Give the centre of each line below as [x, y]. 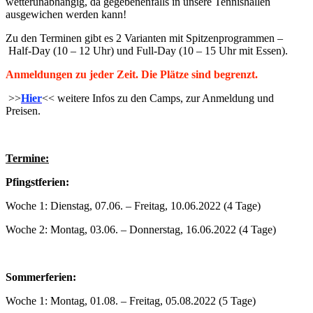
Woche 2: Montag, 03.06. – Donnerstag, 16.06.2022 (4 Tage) [141, 229]
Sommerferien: [41, 277]
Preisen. [23, 110]
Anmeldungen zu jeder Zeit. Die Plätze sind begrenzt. [132, 74]
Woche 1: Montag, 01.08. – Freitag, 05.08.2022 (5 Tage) [131, 300]
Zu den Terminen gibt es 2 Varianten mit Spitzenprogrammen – [144, 38]
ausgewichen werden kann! [66, 14]
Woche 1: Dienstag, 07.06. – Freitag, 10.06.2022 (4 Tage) [133, 205]
